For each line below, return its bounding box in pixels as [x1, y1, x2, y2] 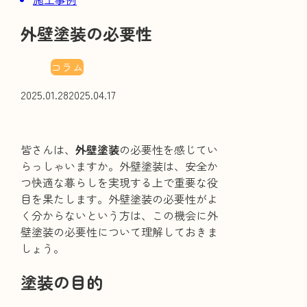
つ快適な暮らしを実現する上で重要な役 [21, 173, 219, 191]
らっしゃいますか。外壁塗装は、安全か [21, 157, 219, 174]
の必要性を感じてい [119, 140, 219, 158]
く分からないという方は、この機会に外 [21, 206, 219, 223]
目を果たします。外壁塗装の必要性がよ [21, 190, 219, 207]
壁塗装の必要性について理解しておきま [21, 223, 219, 240]
